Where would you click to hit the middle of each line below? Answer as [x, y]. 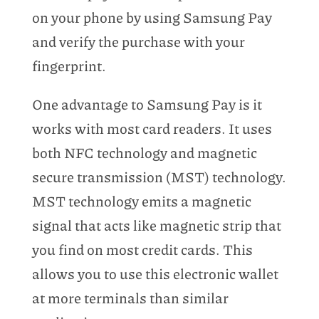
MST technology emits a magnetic [141, 200]
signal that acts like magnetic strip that [156, 225]
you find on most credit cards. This [142, 249]
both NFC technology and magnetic [144, 152]
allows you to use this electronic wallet [155, 273]
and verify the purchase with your [138, 41]
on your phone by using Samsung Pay [152, 17]
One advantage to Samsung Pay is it [147, 104]
